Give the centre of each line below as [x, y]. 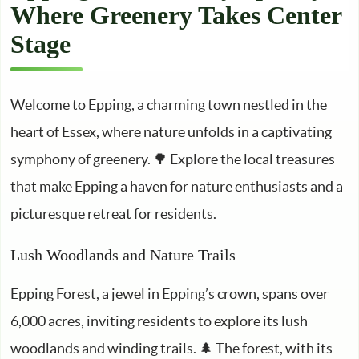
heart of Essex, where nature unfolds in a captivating [171, 132]
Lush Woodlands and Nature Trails [123, 255]
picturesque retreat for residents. [113, 214]
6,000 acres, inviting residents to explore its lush [159, 321]
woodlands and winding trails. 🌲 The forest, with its [171, 348]
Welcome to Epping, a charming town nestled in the [169, 105]
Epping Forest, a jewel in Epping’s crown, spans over [169, 294]
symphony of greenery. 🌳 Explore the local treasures [173, 159]
